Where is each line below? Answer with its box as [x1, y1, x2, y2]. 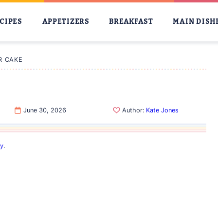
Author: [122, 107, 145, 114]
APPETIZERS [42, 17, 90, 26]
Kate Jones [145, 107, 179, 114]
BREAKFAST [109, 17, 153, 26]
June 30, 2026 [23, 107, 66, 114]
